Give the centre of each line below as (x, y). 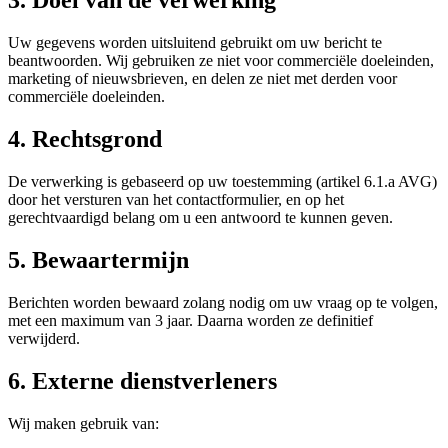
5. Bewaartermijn (98, 259)
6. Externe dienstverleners (142, 380)
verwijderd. (44, 338)
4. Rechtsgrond (85, 139)
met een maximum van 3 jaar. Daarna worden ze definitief (190, 320)
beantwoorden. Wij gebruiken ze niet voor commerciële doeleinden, (221, 61)
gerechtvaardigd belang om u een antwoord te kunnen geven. (200, 218)
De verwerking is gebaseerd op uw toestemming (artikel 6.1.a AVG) (222, 182)
